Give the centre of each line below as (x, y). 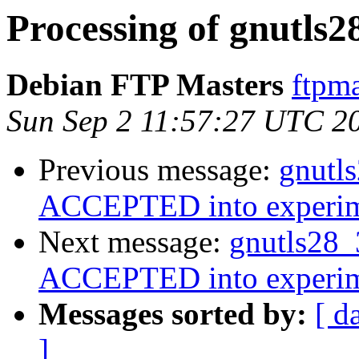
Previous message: (159, 170)
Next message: (134, 242)
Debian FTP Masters (145, 85)
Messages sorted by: (173, 314)
